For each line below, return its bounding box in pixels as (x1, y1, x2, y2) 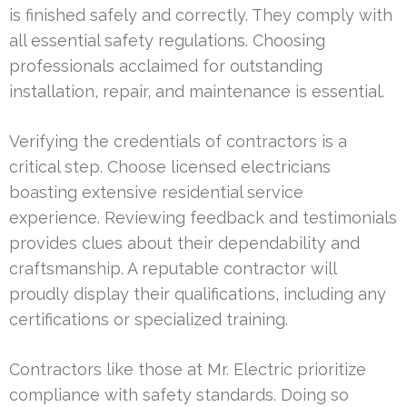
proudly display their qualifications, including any (9, 284, 386, 304)
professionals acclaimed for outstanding (9, 56, 323, 76)
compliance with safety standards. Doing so (9, 385, 349, 405)
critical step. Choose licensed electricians (9, 157, 331, 177)
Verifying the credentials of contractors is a (9, 132, 347, 152)
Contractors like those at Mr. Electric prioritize (9, 360, 366, 380)
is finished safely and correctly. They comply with (9, 5, 392, 25)
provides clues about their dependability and (9, 233, 360, 253)
